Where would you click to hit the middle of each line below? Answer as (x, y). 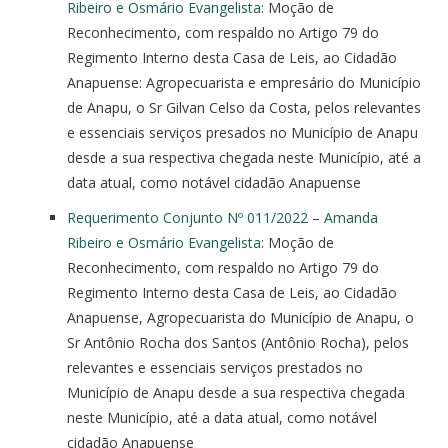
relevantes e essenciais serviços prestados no (215, 367)
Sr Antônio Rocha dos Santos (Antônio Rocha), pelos (238, 342)
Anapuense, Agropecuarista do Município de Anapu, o (240, 317)
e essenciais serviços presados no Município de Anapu (242, 132)
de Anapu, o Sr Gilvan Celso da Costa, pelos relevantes (244, 107)
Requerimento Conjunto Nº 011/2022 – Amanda (222, 217)
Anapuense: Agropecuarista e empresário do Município (244, 82)
